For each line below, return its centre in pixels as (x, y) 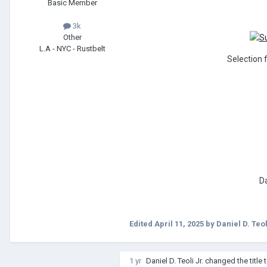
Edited (142, 224)
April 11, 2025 (179, 224)
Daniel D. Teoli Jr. (175, 261)
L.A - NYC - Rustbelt (72, 49)
